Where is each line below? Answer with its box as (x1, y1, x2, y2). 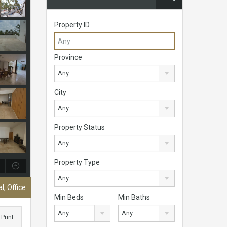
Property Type (54, 158, 100, 167)
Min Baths (118, 193, 150, 202)
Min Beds (54, 193, 84, 202)
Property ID (54, 21, 90, 29)
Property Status (54, 123, 105, 132)
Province (54, 53, 82, 62)
